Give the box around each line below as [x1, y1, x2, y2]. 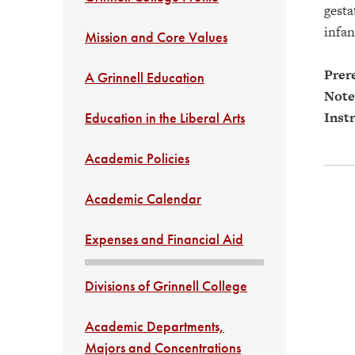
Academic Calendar [85, 189, 201, 208]
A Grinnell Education [85, 68, 204, 86]
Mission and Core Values [85, 28, 227, 46]
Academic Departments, [85, 317, 224, 335]
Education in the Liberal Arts [85, 109, 245, 127]
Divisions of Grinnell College [85, 277, 247, 295]
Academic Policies [85, 149, 189, 167]
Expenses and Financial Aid [85, 230, 243, 248]
